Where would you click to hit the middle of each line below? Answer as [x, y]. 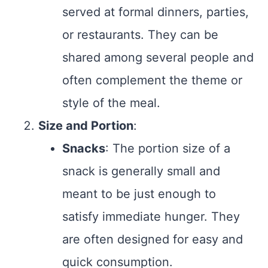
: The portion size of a [168, 149]
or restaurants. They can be [140, 35]
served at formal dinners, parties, [156, 12]
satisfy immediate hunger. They [151, 217]
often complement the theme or [152, 80]
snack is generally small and [141, 171]
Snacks [84, 149]
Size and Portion [86, 126]
